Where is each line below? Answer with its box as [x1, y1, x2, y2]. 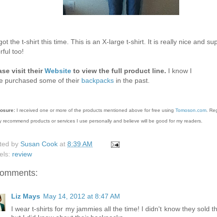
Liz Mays [11, 193, 40, 201]
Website [45, 67, 71, 75]
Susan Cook [20, 140, 60, 148]
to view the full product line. [71, 67, 166, 75]
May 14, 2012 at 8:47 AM [43, 193, 120, 201]
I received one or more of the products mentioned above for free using [15, 108, 175, 113]
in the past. [114, 77, 152, 84]
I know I [166, 67, 192, 75]
